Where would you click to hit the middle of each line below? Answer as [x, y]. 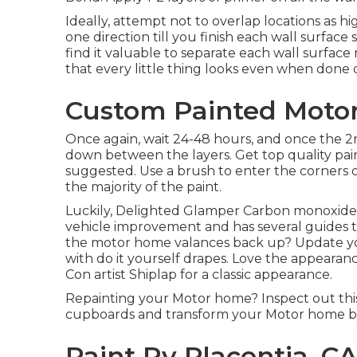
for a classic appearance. [255, 275]
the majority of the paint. [143, 187]
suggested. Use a [121, 171]
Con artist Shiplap [121, 275]
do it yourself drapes [161, 259]
